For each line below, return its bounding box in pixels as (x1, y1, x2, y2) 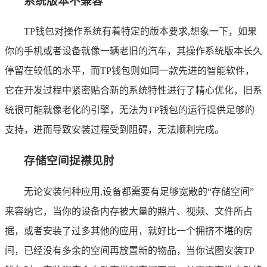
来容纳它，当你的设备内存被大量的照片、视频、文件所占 (5, 206, 253, 216)
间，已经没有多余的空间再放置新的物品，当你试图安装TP (5, 245, 254, 256)
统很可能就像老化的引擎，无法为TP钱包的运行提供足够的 (5, 105, 254, 116)
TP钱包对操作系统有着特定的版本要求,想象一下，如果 (24, 26, 257, 37)
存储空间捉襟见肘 (24, 154, 114, 167)
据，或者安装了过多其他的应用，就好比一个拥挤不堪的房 (5, 225, 253, 236)
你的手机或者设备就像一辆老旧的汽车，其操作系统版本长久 (5, 46, 262, 57)
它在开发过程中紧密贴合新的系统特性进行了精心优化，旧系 (5, 85, 262, 96)
